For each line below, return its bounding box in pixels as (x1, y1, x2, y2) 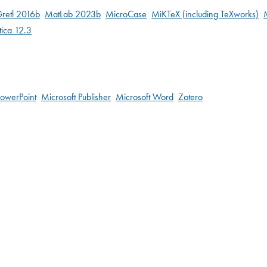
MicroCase (105, 8, 147, 21)
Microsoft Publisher (41, 91, 111, 104)
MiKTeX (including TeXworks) (151, 8, 259, 21)
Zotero (178, 91, 203, 104)
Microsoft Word (116, 91, 173, 104)
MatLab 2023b (45, 8, 101, 21)
